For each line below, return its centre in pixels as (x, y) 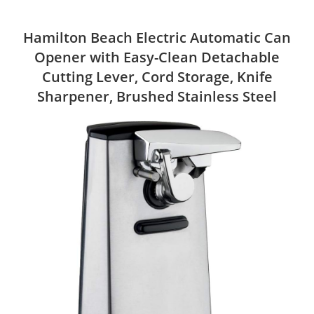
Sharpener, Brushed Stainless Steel (157, 96)
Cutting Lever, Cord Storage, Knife (157, 76)
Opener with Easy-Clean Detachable (157, 57)
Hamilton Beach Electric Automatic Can (157, 37)
